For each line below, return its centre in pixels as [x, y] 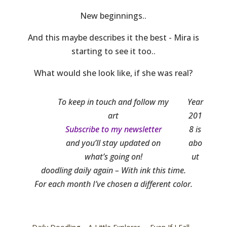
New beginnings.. [113, 15]
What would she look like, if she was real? [113, 73]
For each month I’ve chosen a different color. [113, 184]
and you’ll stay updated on [113, 143]
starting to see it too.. [113, 51]
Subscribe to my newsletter [113, 129]
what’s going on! [113, 156]
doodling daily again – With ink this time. [113, 170]
